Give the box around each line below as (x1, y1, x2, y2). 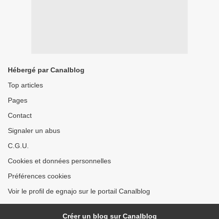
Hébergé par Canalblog (8, 66, 85, 74)
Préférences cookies (8, 172, 71, 180)
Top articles (8, 81, 43, 89)
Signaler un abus (8, 127, 60, 135)
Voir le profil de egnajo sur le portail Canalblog (8, 187, 150, 196)
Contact (8, 111, 32, 120)
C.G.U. (8, 142, 29, 150)
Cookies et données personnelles (8, 157, 111, 165)
